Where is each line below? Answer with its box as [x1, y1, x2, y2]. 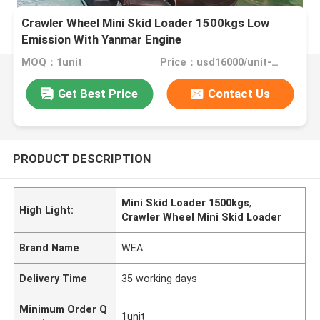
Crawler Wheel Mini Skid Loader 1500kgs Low [21, 16, 270, 31]
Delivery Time [19, 272, 88, 284]
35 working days [121, 272, 198, 284]
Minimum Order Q [19, 303, 108, 315]
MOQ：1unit [21, 56, 83, 69]
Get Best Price [58, 86, 139, 101]
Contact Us [208, 86, 271, 101]
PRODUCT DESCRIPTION [12, 151, 151, 166]
